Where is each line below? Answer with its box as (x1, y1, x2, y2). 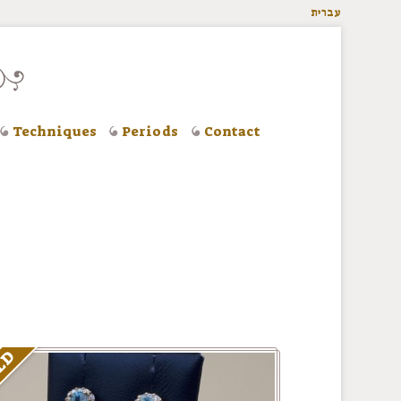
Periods (122, 123, 178, 141)
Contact (203, 123, 260, 141)
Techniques (12, 123, 97, 141)
